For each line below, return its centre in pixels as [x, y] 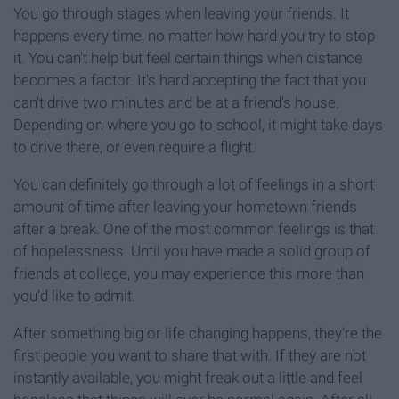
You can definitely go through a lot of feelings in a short [194, 185]
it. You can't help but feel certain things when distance [188, 58]
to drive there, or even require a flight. [134, 147]
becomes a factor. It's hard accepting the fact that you [190, 81]
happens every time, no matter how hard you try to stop [194, 36]
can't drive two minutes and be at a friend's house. [176, 103]
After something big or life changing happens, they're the [198, 334]
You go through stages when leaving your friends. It [181, 14]
